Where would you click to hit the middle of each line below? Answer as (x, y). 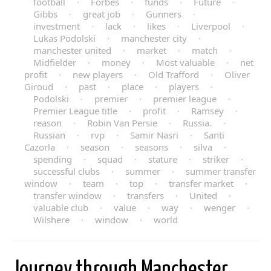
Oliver (237, 74)
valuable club (61, 207)
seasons (152, 147)
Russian (49, 135)
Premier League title (75, 110)
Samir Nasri (154, 135)
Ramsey (207, 110)
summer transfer (221, 171)
